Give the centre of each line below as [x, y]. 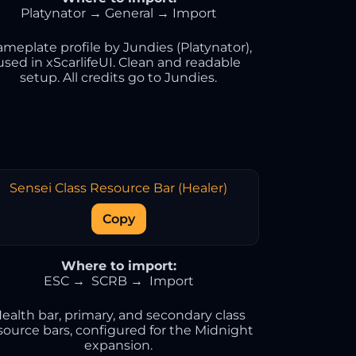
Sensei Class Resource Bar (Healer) [119, 188]
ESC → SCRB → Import [118, 281]
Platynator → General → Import [118, 13]
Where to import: [118, 266]
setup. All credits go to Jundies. [119, 77]
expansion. [119, 345]
